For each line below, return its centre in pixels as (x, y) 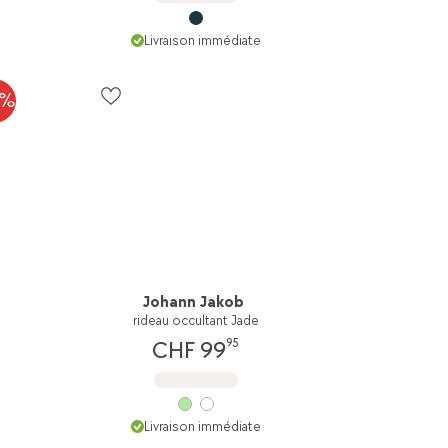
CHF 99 (189, 351)
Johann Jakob (194, 303)
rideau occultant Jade (195, 321)
